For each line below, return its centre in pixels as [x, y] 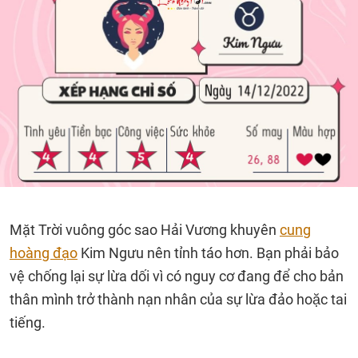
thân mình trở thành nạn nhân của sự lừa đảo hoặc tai [178, 299]
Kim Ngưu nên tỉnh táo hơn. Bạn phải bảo [208, 253]
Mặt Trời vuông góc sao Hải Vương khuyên [145, 230]
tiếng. [29, 322]
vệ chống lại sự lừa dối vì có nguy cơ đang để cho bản [177, 276]
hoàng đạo [44, 253]
